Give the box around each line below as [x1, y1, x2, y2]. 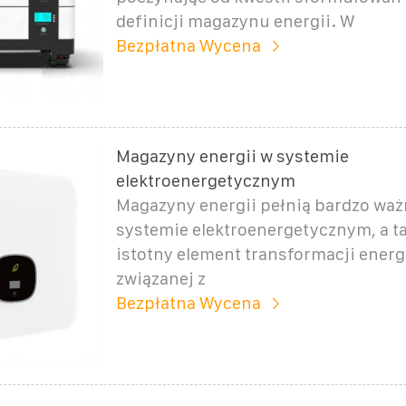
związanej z [115, 268, 206, 288]
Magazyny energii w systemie [115, 146, 349, 166]
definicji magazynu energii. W [115, 11, 354, 31]
